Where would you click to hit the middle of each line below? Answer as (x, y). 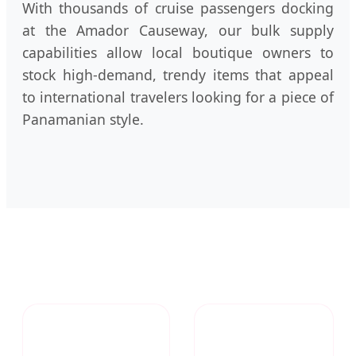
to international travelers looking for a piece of (178, 97)
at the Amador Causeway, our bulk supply (178, 31)
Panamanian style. (83, 120)
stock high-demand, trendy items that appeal (178, 75)
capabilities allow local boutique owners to (178, 53)
